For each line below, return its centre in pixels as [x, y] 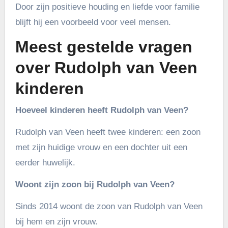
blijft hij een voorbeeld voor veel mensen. [93, 22]
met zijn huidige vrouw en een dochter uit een [101, 147]
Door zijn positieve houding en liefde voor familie [107, 7]
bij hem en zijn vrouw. [56, 221]
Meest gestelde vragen [104, 47]
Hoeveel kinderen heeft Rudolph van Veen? [102, 110]
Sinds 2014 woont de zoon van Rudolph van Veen [109, 206]
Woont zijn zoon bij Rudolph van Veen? [95, 184]
